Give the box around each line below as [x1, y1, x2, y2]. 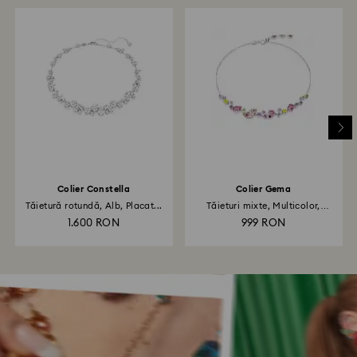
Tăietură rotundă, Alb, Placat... [25, 202, 163, 210]
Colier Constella [57, 185, 131, 194]
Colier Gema [235, 185, 292, 194]
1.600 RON [67, 218, 120, 229]
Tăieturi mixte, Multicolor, [206, 202, 320, 210]
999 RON [241, 218, 286, 229]
